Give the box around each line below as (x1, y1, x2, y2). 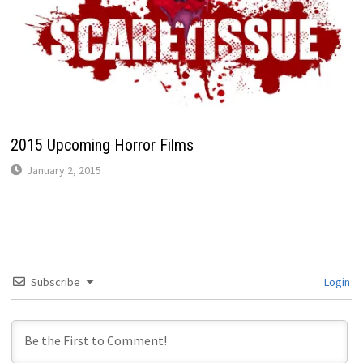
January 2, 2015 (26, 162, 101, 177)
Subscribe (30, 274, 80, 289)
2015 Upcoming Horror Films (10, 135, 194, 155)
